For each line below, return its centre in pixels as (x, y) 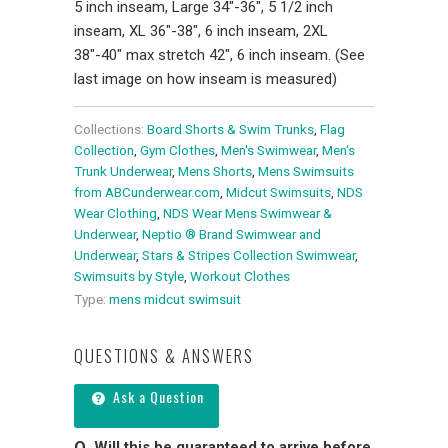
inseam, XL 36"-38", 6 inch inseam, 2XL (201, 31)
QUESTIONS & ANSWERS (164, 356)
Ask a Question (156, 397)
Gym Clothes (177, 150)
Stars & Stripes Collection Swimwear (248, 255)
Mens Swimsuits (306, 171)
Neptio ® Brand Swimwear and (231, 234)
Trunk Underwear (123, 171)
